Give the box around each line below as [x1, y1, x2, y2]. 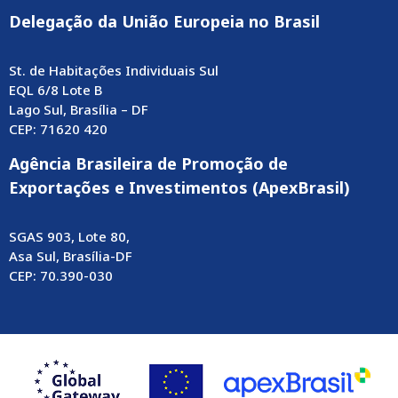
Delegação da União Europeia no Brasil [9, 11, 320, 33]
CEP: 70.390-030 [9, 267, 113, 285]
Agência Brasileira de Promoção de [9, 153, 288, 175]
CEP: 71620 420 [9, 120, 107, 139]
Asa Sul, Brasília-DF [9, 247, 132, 266]
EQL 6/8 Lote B [9, 81, 102, 99]
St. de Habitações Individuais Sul [9, 61, 219, 80]
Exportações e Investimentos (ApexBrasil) [9, 177, 350, 199]
